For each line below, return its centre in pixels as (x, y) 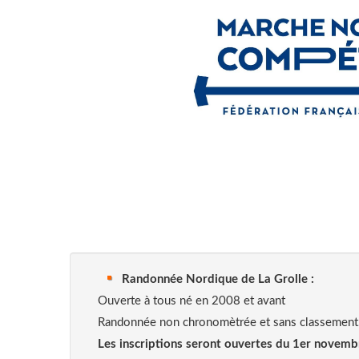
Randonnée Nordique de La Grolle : (218, 279)
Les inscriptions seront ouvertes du (194, 344)
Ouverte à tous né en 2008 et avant (192, 301)
